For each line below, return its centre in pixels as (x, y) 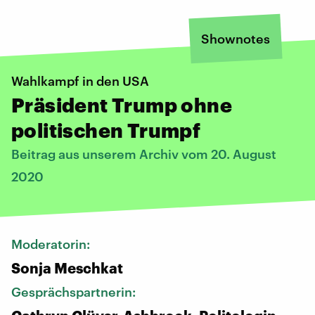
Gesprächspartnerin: (75, 291)
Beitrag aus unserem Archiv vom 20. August (144, 154)
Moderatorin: (52, 244)
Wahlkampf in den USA (80, 81)
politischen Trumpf (106, 130)
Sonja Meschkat (67, 268)
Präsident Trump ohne (122, 104)
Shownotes (236, 38)
